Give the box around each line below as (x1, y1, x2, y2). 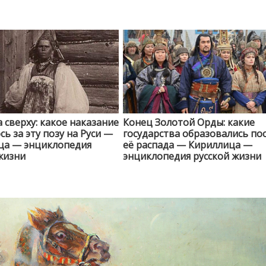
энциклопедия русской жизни (122, 150, 261, 163)
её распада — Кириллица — (122, 138, 252, 152)
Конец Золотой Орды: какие (122, 116, 255, 129)
